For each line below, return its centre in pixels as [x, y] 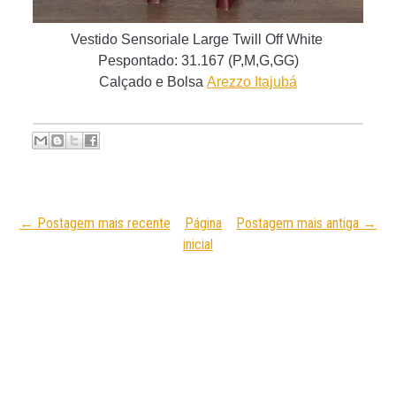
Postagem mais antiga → [307, 223]
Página [203, 223]
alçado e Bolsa [156, 82]
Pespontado [136, 61]
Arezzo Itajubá [252, 82]
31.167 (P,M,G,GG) [240, 61]
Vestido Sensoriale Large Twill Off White [198, 39]
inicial [198, 244]
